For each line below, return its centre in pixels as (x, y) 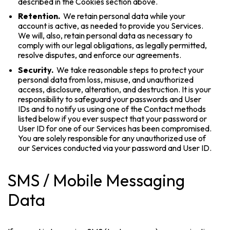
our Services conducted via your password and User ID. (115, 148)
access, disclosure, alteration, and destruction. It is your (115, 89)
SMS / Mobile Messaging (97, 180)
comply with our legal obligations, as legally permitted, (113, 45)
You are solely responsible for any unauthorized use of (112, 138)
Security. (37, 70)
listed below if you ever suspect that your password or (113, 118)
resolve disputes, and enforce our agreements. (100, 55)
